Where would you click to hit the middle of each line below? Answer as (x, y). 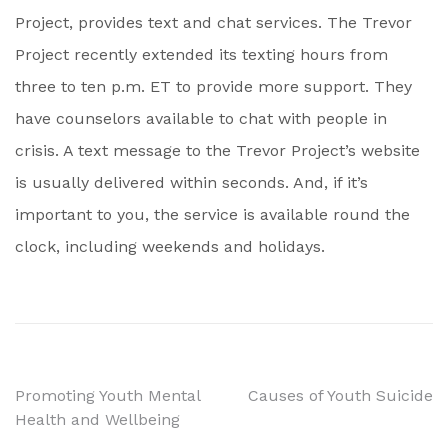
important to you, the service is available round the (212, 214)
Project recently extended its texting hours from (201, 54)
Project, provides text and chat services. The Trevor (213, 22)
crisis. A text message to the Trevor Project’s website (217, 150)
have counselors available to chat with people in (201, 118)
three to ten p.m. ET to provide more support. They (213, 86)
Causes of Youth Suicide (340, 395)
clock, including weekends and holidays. (170, 246)
